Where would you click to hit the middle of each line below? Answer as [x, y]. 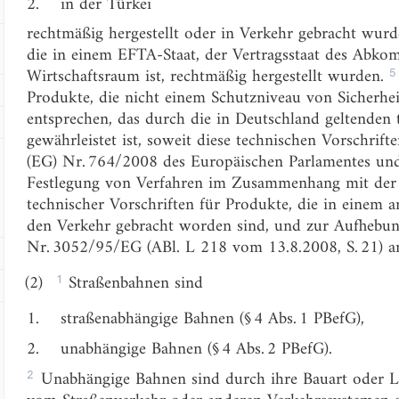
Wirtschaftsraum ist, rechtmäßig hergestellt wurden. [208, 77]
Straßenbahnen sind [133, 284]
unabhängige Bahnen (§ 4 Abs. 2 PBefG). [197, 349]
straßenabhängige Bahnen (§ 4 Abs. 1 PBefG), [213, 319]
